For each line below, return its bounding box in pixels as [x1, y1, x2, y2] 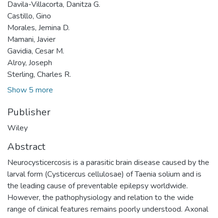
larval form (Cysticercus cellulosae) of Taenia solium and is [7, 168, 201, 180]
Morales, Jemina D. [7, 22, 70, 33]
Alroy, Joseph [7, 57, 52, 68]
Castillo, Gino [7, 10, 51, 21]
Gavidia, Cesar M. [7, 45, 64, 56]
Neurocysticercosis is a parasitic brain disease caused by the [7, 157, 209, 168]
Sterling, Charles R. [7, 69, 71, 80]
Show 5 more [7, 84, 53, 95]
